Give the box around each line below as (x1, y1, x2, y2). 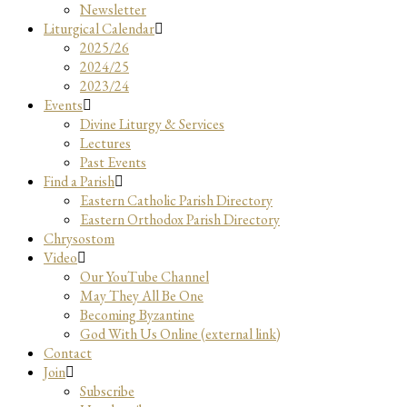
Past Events (80, 153, 146, 172)
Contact (44, 343, 92, 362)
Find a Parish (44, 172, 114, 191)
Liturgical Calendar (44, 19, 154, 38)
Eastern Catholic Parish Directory (80, 191, 273, 210)
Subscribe (80, 382, 134, 401)
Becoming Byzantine (80, 305, 194, 324)
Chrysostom (44, 229, 114, 248)
